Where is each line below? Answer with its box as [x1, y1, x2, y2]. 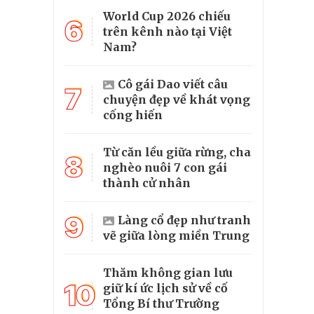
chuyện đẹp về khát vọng [103, 93, 250, 107]
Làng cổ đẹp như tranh [118, 213, 251, 227]
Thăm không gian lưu [103, 266, 233, 280]
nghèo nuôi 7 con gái [103, 161, 227, 175]
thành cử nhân [103, 176, 191, 190]
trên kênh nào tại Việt [103, 25, 232, 39]
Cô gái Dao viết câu [118, 77, 228, 91]
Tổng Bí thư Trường [103, 296, 219, 310]
